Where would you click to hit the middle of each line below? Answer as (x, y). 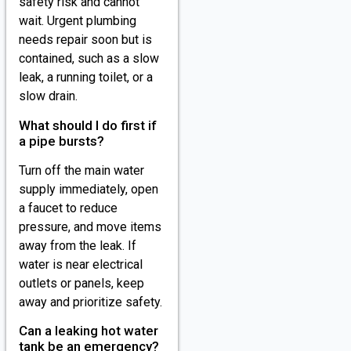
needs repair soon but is (85, 40)
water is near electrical (81, 264)
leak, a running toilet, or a (86, 78)
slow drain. (48, 96)
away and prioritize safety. (90, 302)
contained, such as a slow (89, 59)
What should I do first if (88, 125)
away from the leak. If (78, 245)
